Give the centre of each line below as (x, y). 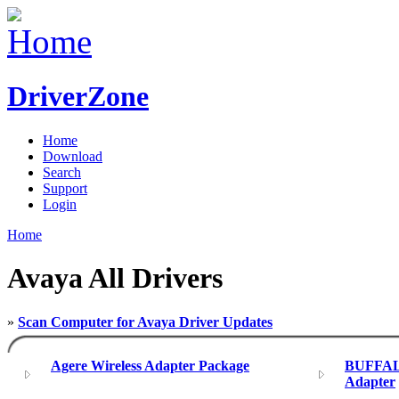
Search (62, 172)
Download (73, 156)
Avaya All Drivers (115, 278)
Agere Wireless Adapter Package (150, 365)
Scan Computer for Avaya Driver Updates (145, 322)
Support (65, 188)
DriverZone (78, 97)
